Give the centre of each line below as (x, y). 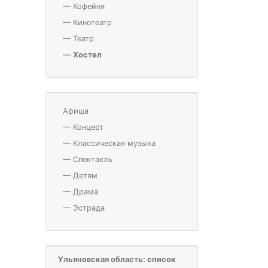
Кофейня (89, 6)
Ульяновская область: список (117, 259)
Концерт (88, 127)
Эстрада (89, 208)
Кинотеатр (92, 22)
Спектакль (93, 159)
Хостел (87, 54)
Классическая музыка (114, 143)
